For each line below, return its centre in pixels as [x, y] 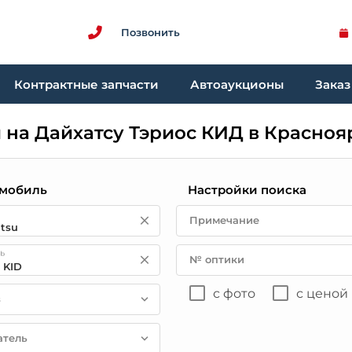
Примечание [224, 220]
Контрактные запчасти [86, 84]
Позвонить [150, 32]
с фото [234, 293]
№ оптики [216, 259]
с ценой [322, 293]
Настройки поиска [247, 190]
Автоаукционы [237, 84]
